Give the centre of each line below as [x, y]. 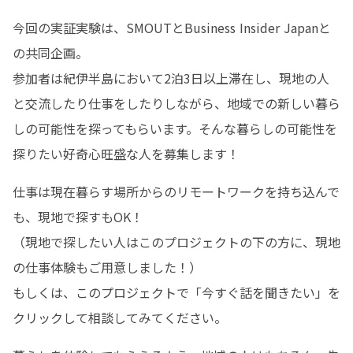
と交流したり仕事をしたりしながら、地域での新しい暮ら [176, 103]
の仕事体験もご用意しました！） [107, 267]
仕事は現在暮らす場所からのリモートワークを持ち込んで [176, 191]
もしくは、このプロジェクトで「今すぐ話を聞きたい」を [176, 292]
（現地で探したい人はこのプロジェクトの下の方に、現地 [176, 242]
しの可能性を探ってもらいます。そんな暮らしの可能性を [175, 128]
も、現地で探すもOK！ [78, 217]
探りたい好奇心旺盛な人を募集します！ [126, 154]
